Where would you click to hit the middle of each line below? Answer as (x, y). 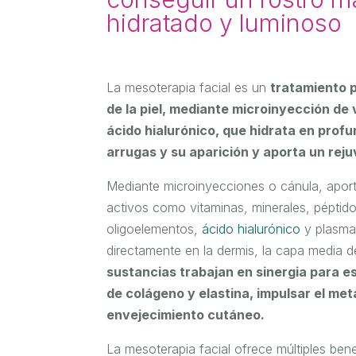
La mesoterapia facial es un (189, 88)
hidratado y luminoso (224, 23)
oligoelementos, (155, 229)
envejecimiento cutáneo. (186, 315)
